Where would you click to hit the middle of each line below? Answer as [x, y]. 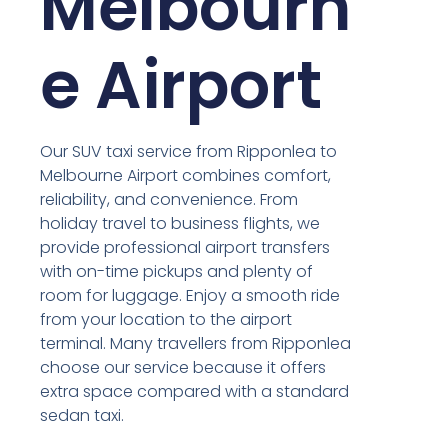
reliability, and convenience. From [169, 200]
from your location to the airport [166, 320]
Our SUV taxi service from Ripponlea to [189, 152]
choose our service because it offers [183, 368]
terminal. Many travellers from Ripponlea [196, 344]
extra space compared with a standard [195, 392]
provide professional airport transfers [185, 248]
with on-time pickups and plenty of [177, 272]
